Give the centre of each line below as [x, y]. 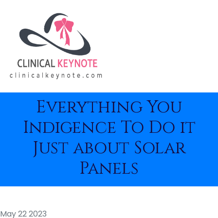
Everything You [109, 107]
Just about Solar [109, 148]
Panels [109, 169]
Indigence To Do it [109, 128]
